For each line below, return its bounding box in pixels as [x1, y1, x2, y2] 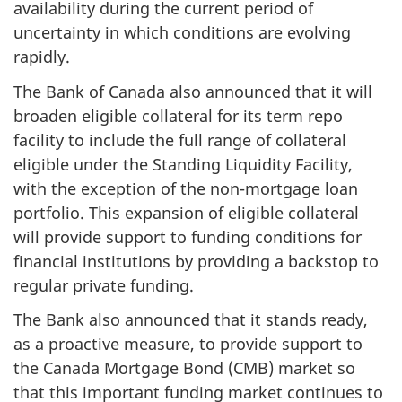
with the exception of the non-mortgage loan [13, 177, 358, 199]
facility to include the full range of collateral [13, 128, 346, 151]
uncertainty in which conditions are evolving [13, 22, 351, 44]
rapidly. [13, 46, 70, 68]
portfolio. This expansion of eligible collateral [13, 201, 359, 223]
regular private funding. [13, 274, 194, 296]
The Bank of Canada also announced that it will [13, 80, 372, 102]
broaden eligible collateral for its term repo [13, 104, 343, 127]
